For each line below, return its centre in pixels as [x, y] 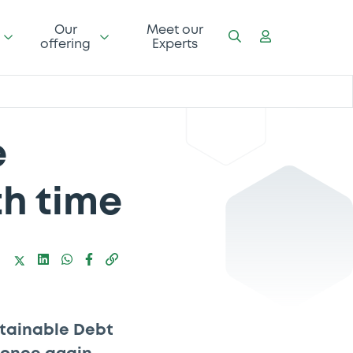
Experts [175, 44]
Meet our [175, 30]
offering [66, 44]
